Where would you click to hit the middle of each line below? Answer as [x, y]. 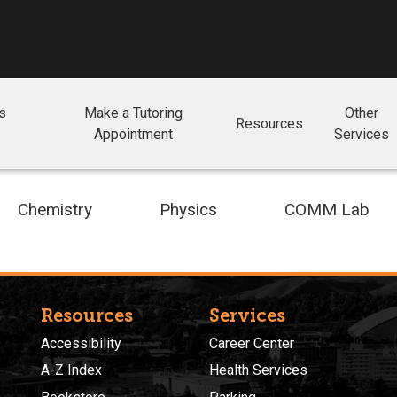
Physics [188, 209]
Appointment [134, 135]
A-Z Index [71, 370]
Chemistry [55, 209]
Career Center [252, 343]
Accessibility [81, 343]
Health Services [258, 370]
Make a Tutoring [134, 113]
